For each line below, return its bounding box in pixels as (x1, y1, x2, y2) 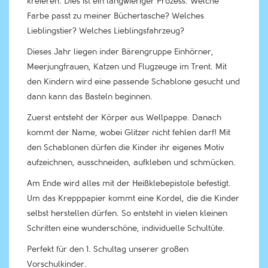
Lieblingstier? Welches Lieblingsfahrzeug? (27, 26, 184, 35)
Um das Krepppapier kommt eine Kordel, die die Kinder (27, 194, 239, 203)
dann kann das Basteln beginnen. (27, 92, 153, 101)
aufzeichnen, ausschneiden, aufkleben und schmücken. (27, 158, 236, 167)
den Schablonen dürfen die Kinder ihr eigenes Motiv (27, 143, 224, 152)
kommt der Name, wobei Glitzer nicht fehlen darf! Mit (27, 128, 230, 137)
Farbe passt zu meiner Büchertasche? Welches (27, 11, 204, 20)
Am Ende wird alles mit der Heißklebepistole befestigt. (27, 179, 231, 188)
